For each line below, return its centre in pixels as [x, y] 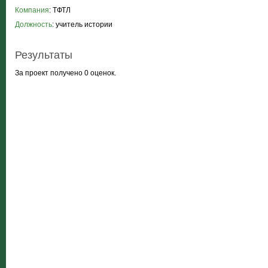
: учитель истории [82, 25]
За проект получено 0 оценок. [66, 73]
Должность [33, 25]
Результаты [44, 55]
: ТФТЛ [60, 10]
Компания [32, 10]
